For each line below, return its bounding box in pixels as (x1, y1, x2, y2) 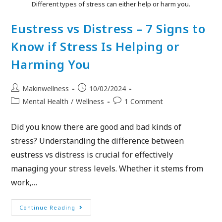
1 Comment (124, 96, 164, 106)
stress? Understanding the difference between (11, 135, 184, 146)
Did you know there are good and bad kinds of (11, 121, 182, 132)
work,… (11, 176, 38, 188)
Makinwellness (22, 83, 69, 93)
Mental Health (22, 96, 69, 106)
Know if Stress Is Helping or (11, 38, 180, 55)
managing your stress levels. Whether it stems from (11, 163, 204, 174)
